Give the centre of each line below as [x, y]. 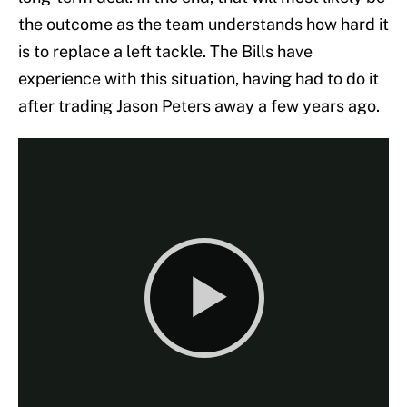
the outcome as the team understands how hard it [203, 25]
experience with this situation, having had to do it [199, 79]
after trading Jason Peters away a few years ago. [199, 106]
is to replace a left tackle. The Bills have [165, 52]
